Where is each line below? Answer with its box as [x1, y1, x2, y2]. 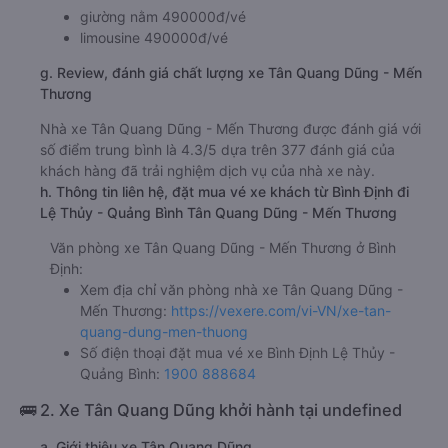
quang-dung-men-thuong [80, 322, 248, 340]
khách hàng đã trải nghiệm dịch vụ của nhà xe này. [40, 161, 375, 179]
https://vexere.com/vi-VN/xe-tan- [171, 301, 391, 319]
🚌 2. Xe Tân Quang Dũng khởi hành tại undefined [20, 399, 402, 420]
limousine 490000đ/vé [80, 28, 228, 46]
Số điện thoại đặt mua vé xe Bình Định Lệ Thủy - [80, 343, 395, 361]
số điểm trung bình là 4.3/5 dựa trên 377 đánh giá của [40, 140, 395, 158]
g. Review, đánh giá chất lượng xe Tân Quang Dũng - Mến [40, 63, 422, 81]
